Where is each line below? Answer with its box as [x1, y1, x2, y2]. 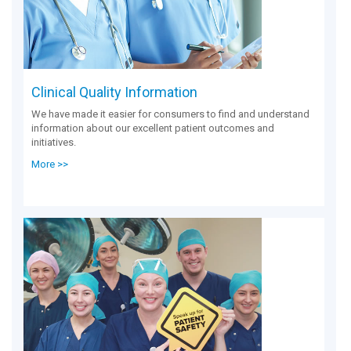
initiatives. [31, 136, 76, 148]
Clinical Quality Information [31, 83, 197, 100]
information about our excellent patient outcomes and [31, 121, 274, 134]
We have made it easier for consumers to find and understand [31, 107, 309, 120]
